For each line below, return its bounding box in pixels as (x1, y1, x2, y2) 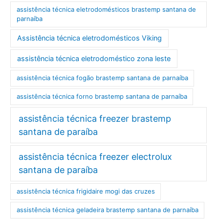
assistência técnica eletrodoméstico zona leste (17, 54, 171, 63)
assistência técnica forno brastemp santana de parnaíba (16, 92, 187, 101)
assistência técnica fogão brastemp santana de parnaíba (16, 74, 188, 82)
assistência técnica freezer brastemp (19, 113, 172, 124)
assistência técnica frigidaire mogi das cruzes (16, 187, 155, 196)
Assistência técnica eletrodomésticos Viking (17, 34, 162, 43)
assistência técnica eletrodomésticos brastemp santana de (16, 5, 196, 14)
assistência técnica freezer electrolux (19, 151, 173, 162)
